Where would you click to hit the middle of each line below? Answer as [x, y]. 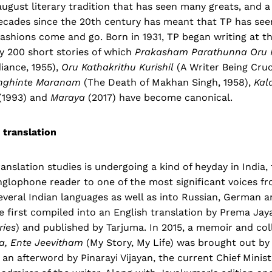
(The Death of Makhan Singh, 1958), [167, 82]
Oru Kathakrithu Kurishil [117, 67]
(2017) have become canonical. [159, 97]
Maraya [68, 97]
